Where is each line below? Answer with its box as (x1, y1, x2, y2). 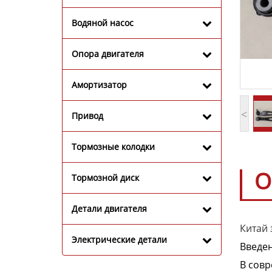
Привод (72, 109, 103, 121)
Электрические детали (72, 233, 167, 245)
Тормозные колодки (72, 140, 155, 152)
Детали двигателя (72, 202, 147, 214)
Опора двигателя (72, 47, 144, 59)
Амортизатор (72, 78, 127, 90)
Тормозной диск (72, 171, 139, 183)
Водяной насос (72, 16, 134, 29)
